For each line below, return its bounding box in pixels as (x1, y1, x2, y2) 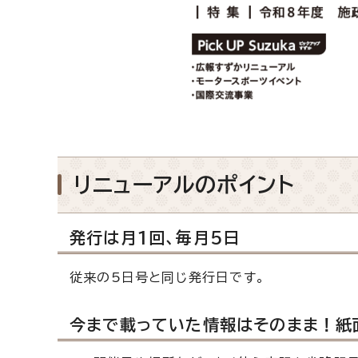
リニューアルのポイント (74, 173, 296, 195)
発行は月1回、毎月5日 (70, 229, 241, 245)
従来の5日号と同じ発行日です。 (70, 270, 265, 284)
